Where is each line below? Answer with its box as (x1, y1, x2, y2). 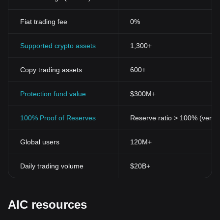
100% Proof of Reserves (20, 114, 96, 122)
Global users (20, 138, 59, 146)
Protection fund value (20, 90, 86, 98)
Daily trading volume (20, 162, 83, 170)
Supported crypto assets (20, 42, 96, 50)
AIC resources (8, 198, 87, 211)
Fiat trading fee (20, 18, 67, 26)
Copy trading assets (20, 66, 82, 74)
